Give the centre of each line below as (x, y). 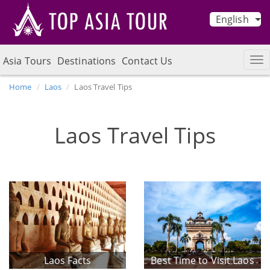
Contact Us (147, 61)
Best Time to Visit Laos (202, 261)
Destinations (87, 61)
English (232, 19)
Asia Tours (27, 61)
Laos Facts (67, 261)
